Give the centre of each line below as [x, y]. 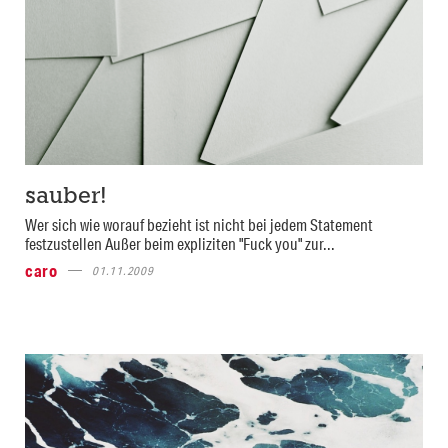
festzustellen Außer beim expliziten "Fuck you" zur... [180, 243]
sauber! [66, 197]
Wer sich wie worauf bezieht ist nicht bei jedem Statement [199, 224]
